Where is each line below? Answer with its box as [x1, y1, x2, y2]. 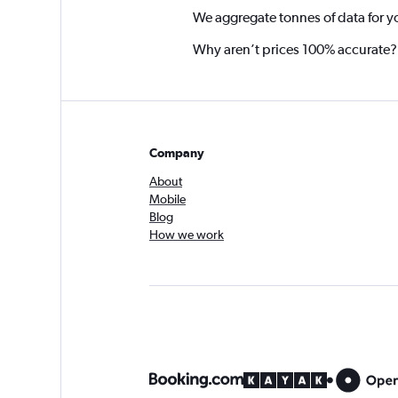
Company [149, 146, 204, 160]
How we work [149, 227, 224, 242]
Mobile [149, 192, 186, 206]
